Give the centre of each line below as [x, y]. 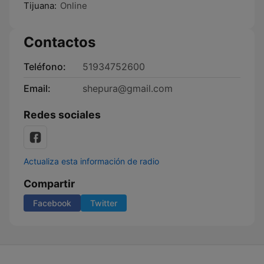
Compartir [49, 184]
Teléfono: [45, 67]
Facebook [52, 203]
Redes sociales [62, 115]
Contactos [60, 42]
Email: [37, 88]
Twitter [104, 203]
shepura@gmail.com [128, 88]
